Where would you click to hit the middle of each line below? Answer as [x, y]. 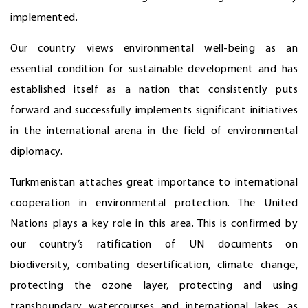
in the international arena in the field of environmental [154, 131]
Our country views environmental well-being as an [154, 48]
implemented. [44, 18]
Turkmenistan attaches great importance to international [154, 183]
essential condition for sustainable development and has [154, 69]
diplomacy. [36, 152]
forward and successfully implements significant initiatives [154, 110]
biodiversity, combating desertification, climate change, [154, 265]
